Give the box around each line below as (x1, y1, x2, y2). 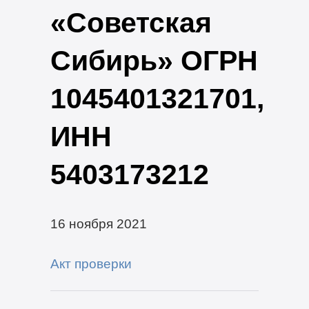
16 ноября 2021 (50, 215, 147, 231)
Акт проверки (50, 255, 132, 271)
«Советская (50, 6, 212, 39)
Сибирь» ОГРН (50, 44, 258, 77)
